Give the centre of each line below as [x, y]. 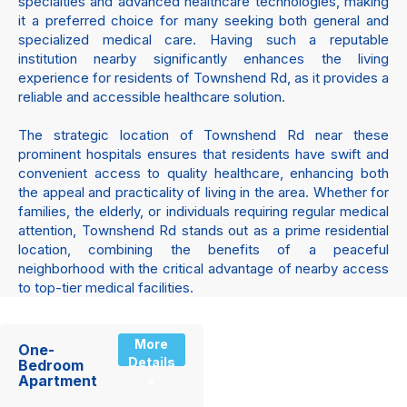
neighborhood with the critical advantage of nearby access [203, 268]
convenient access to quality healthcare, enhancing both [203, 173]
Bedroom [51, 365]
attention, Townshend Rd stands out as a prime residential [203, 230]
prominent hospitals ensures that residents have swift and [203, 154]
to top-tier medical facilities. [106, 288]
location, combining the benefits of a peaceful [203, 249]
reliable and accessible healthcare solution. [152, 97]
